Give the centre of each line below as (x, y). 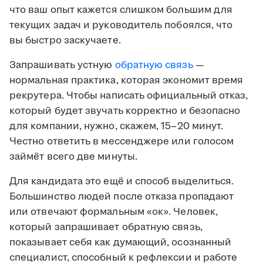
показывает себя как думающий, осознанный (121, 243)
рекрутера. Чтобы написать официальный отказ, (129, 96)
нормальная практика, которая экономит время (127, 81)
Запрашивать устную (62, 65)
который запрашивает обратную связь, (106, 227)
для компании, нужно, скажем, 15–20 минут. (117, 127)
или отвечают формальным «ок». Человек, (114, 212)
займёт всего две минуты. (73, 157)
